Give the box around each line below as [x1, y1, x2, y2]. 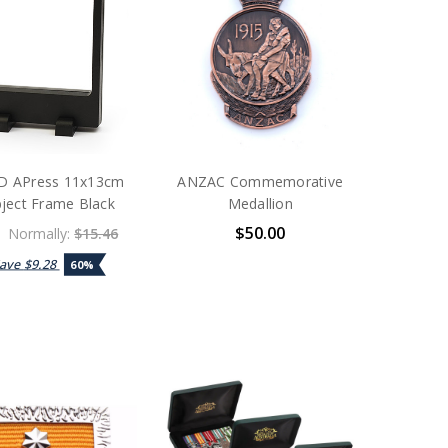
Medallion [227, 193, 293, 213]
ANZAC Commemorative [177, 171, 344, 191]
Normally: [8, 223, 75, 243]
